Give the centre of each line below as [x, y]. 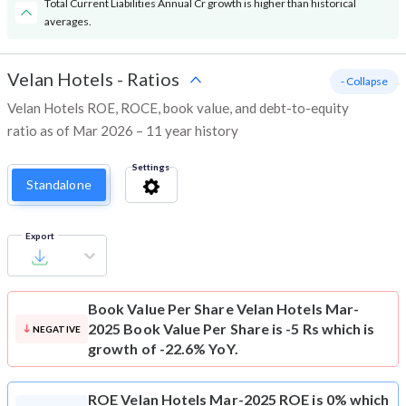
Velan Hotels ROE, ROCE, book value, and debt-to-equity [178, 108]
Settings [150, 167]
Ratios [153, 79]
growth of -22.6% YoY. [163, 349]
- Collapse [364, 82]
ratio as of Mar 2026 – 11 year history [123, 131]
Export [40, 236]
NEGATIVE [56, 329]
